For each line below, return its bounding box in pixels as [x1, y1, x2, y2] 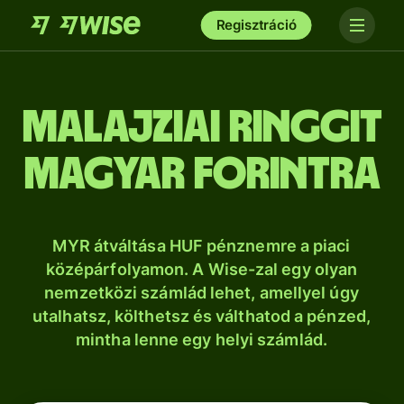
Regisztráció [216, 16, 297, 33]
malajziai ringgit [22, 106, 382, 151]
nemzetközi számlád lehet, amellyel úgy [44, 283, 359, 302]
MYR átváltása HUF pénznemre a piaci [52, 236, 351, 255]
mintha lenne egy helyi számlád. [76, 330, 327, 349]
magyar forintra [23, 152, 381, 197]
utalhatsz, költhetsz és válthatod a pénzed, [32, 307, 371, 326]
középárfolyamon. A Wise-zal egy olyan [45, 260, 358, 279]
